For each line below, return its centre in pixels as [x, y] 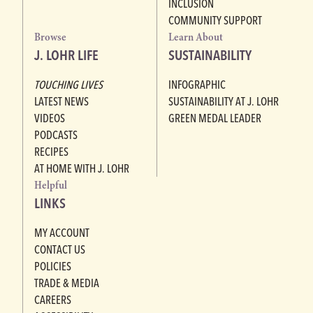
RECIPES [51, 152]
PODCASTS [56, 135]
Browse [50, 37]
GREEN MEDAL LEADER [215, 118]
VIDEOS [50, 118]
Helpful [51, 185]
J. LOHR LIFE [66, 55]
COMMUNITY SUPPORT [215, 21]
